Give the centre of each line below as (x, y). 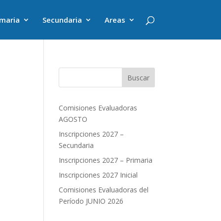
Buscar (138, 77)
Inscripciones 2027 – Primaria (106, 160)
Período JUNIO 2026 (91, 201)
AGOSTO (73, 119)
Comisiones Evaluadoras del (104, 190)
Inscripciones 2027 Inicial (98, 175)
